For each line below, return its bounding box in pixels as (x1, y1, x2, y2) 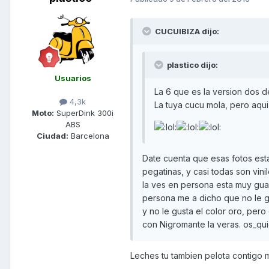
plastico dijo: (165, 60, 218, 70)
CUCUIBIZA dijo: (153, 26, 219, 37)
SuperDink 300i (54, 108, 113, 118)
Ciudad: (36, 131, 68, 141)
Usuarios (54, 73, 91, 83)
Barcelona (68, 131, 109, 141)
